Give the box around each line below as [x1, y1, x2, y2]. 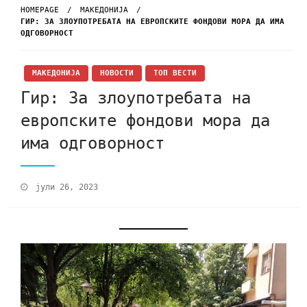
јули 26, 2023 [36, 182, 98, 192]
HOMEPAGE [21, 5, 59, 15]
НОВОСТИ [100, 69, 134, 78]
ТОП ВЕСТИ [153, 69, 197, 78]
